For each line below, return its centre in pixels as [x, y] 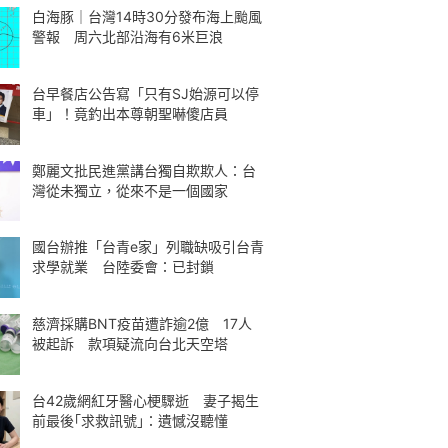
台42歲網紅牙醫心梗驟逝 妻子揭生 [145, 400]
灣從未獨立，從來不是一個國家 [130, 190]
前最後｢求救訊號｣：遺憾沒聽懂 [130, 420]
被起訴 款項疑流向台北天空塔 [130, 343]
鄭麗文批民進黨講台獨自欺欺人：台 [144, 170]
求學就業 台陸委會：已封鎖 [123, 267]
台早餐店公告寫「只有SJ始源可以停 [145, 93]
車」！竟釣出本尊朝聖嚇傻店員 [130, 113]
